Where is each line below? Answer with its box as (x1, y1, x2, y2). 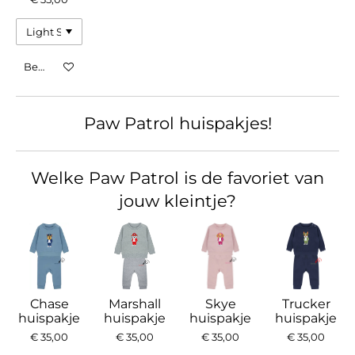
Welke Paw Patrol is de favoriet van (31, 168, 324, 189)
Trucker (281, 296, 330, 312)
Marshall (109, 296, 161, 312)
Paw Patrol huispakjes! (83, 113, 272, 134)
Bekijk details (23, 59, 94, 73)
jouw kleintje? (119, 191, 236, 212)
